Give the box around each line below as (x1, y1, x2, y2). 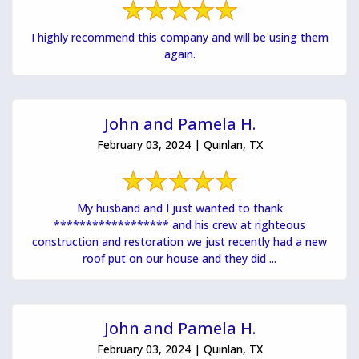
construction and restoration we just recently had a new (32, 233, 327, 249)
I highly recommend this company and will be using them (30, 29, 329, 45)
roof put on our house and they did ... (83, 250, 276, 266)
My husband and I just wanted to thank (76, 200, 283, 216)
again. (163, 46, 196, 62)
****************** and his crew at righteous (54, 216, 305, 232)
